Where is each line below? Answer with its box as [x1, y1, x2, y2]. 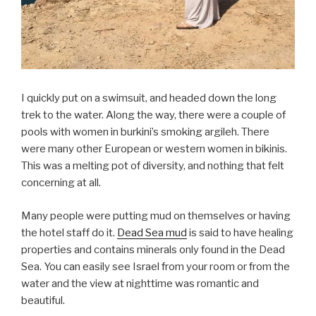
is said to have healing [187, 226, 293, 239]
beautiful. [21, 293, 65, 307]
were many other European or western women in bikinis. [21, 142, 287, 156]
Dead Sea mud [117, 226, 187, 239]
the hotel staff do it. [21, 226, 117, 239]
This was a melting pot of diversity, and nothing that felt [21, 159, 284, 173]
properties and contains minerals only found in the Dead [21, 243, 285, 256]
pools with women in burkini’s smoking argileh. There [21, 126, 269, 139]
